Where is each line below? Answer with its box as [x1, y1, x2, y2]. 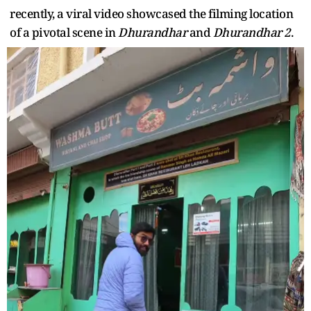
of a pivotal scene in [10, 24, 118, 40]
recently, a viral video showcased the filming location [10, 5, 293, 22]
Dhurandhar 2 [212, 24, 291, 40]
